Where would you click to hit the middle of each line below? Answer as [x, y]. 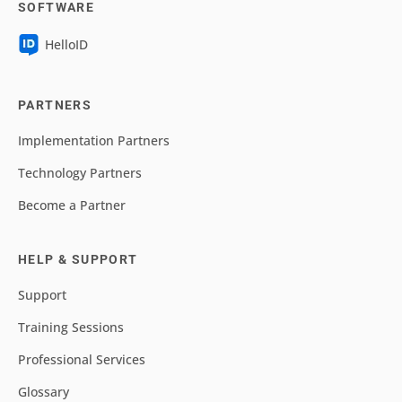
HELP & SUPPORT [78, 259]
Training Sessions [71, 327]
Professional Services [82, 359]
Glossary [44, 392]
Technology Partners [80, 173]
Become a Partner [72, 205]
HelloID [66, 44]
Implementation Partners [94, 140]
